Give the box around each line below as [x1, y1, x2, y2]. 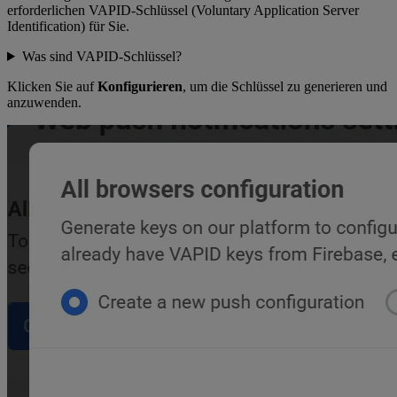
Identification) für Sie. [7, 18, 129, 34]
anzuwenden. [7, 94, 82, 110]
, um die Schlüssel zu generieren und [183, 78, 387, 94]
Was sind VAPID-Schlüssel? [21, 48, 182, 64]
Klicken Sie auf [7, 78, 97, 94]
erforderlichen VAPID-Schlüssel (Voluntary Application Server [7, 2, 359, 18]
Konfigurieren [97, 78, 183, 94]
